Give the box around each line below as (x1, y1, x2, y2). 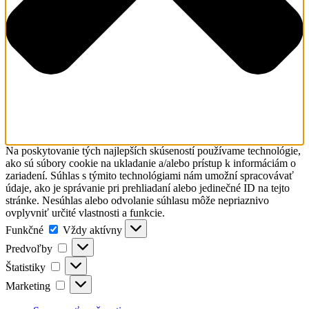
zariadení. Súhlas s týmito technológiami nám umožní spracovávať (6, 170, 294, 182)
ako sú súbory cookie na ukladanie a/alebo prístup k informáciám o (6, 157, 296, 170)
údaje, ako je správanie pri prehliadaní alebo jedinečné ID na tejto (6, 182, 290, 195)
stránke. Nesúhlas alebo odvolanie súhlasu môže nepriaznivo (6, 195, 269, 207)
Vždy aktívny (63, 224, 125, 237)
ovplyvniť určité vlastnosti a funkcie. (6, 207, 165, 219)
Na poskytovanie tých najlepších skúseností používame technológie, (6, 145, 301, 157)
